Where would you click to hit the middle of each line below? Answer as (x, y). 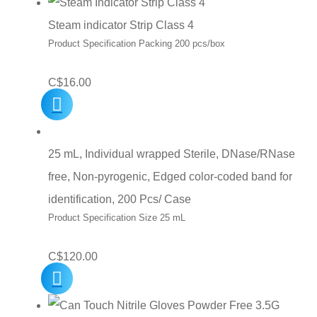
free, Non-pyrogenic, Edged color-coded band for (170, 177)
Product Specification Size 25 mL (117, 218)
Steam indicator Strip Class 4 (121, 25)
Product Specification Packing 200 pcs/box (137, 43)
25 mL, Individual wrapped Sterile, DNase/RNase (172, 154)
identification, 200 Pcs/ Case (120, 200)
